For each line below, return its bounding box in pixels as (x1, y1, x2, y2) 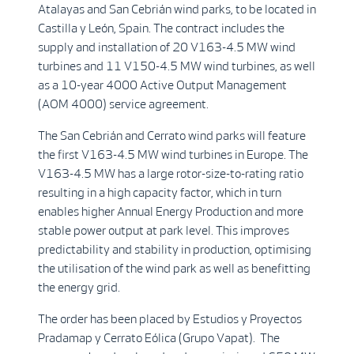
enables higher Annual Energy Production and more (38, 205, 303, 218)
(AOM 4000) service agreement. (38, 97, 209, 111)
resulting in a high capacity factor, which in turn (38, 186, 281, 199)
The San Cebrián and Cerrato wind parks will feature (38, 129, 306, 142)
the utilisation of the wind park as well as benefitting (38, 262, 311, 275)
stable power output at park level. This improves (38, 224, 289, 237)
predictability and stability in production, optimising (38, 243, 311, 256)
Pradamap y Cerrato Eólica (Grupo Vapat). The (38, 331, 280, 345)
